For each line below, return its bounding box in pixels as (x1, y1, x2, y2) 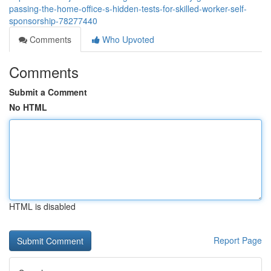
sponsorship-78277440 (9, 15, 97, 27)
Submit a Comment (9, 86, 87, 98)
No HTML (9, 101, 47, 113)
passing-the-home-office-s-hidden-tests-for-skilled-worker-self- (9, 2, 247, 15)
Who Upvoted (100, 33, 154, 45)
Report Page (214, 234, 262, 246)
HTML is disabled (9, 200, 76, 212)
